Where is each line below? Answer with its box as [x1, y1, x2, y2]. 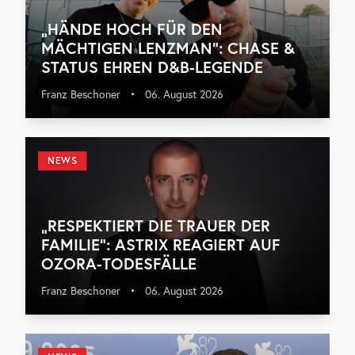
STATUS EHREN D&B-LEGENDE [41, 56, 263, 78]
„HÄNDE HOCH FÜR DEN [41, 18, 223, 40]
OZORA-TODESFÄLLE [41, 253, 197, 274]
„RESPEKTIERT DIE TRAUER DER [41, 215, 270, 236]
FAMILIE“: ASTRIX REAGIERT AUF [41, 234, 281, 255]
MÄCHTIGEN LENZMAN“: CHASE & [41, 37, 295, 59]
